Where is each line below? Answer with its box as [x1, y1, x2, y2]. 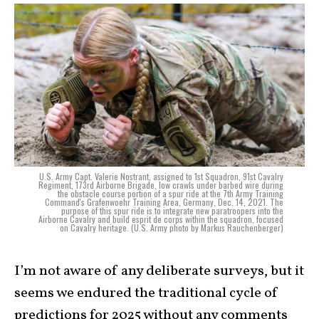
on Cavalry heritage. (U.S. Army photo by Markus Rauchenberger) [60, 221, 283, 234]
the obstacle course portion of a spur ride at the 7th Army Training [58, 187, 283, 200]
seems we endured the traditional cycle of [14, 283, 278, 304]
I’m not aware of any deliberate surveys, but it [14, 261, 304, 282]
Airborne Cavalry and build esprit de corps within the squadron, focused [38, 213, 283, 226]
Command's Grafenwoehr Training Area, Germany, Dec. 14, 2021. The [45, 196, 283, 209]
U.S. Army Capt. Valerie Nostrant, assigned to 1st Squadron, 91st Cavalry [39, 170, 283, 183]
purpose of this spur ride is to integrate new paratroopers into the [61, 204, 283, 217]
